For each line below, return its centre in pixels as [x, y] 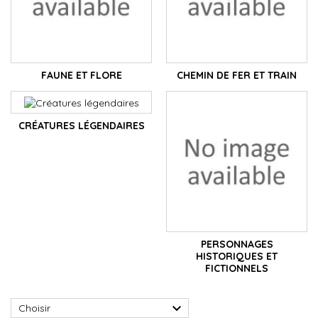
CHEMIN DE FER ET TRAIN [237, 76]
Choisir [34, 308]
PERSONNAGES [237, 245]
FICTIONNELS [237, 269]
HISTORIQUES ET [237, 257]
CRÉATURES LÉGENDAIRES [81, 125]
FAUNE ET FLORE [81, 76]
